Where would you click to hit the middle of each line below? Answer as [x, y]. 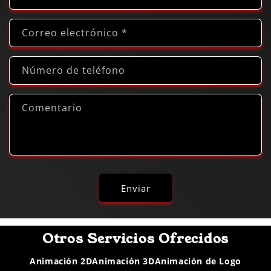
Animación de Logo [198, 261]
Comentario [52, 108]
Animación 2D [61, 261]
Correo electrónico [72, 33]
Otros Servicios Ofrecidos [135, 238]
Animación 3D [123, 261]
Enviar [135, 188]
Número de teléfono [73, 70]
